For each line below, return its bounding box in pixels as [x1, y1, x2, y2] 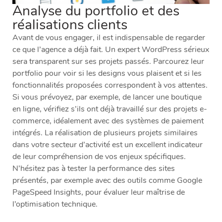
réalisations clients [12, 15, 127, 34]
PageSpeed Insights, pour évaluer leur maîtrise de [12, 186, 185, 198]
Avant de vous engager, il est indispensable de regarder [12, 32, 205, 43]
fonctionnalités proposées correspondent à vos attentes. [12, 79, 208, 91]
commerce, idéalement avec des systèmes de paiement [12, 115, 204, 126]
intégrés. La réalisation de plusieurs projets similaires [12, 127, 198, 138]
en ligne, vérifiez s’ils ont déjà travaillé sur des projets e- [12, 103, 207, 114]
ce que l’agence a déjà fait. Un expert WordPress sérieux [12, 44, 209, 55]
